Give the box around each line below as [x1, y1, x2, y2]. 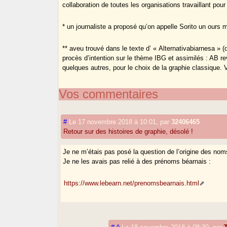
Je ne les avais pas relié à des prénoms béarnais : [63, 157, 211, 165]
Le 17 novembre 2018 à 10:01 [69, 118, 157, 126]
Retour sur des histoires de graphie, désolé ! [63, 127, 194, 135]
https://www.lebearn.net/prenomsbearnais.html [64, 179, 200, 187]
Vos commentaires [59, 87, 159, 101]
